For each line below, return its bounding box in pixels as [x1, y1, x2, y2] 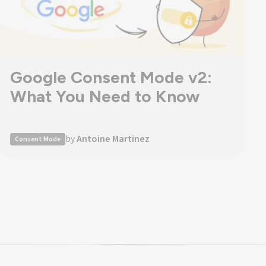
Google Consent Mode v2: [10, 67, 213, 87]
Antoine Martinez [77, 132, 150, 145]
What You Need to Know [10, 86, 200, 106]
